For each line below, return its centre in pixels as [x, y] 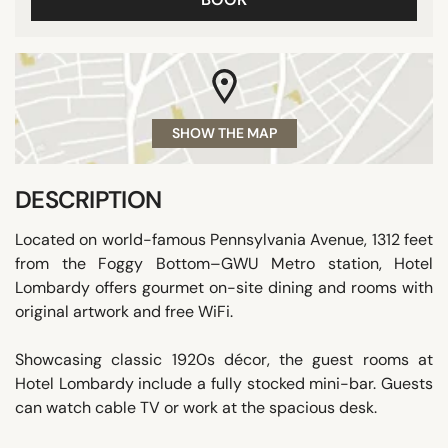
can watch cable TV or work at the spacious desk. [196, 407]
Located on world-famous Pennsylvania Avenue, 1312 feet [224, 239]
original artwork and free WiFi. [124, 311]
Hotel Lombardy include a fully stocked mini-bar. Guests [224, 383]
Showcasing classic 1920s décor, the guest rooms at [224, 359]
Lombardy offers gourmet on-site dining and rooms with [224, 287]
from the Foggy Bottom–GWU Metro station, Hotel [224, 263]
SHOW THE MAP [224, 132]
